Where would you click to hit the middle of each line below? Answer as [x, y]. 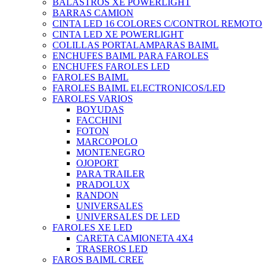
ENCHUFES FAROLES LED [111, 67]
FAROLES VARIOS [93, 99]
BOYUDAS [100, 110]
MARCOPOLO [107, 142]
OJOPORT [97, 163]
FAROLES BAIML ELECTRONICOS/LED [139, 88]
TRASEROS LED [112, 249]
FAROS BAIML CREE [98, 260]
